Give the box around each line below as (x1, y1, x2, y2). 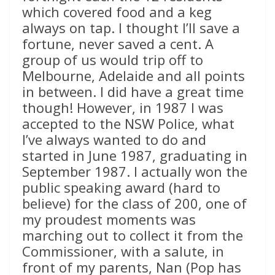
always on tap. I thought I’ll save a (22, 18, 240, 37)
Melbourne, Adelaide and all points (22, 66, 245, 85)
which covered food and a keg (22, 2, 212, 21)
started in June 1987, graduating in (22, 146, 247, 165)
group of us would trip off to (22, 50, 203, 69)
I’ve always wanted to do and (22, 130, 206, 149)
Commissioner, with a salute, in (22, 242, 224, 261)
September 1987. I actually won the (22, 162, 247, 181)
